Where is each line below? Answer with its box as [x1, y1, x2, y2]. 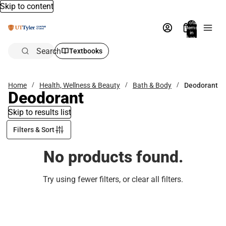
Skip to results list [8, 107, 71, 117]
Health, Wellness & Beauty [39, 81, 120, 89]
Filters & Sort [13, 126, 54, 134]
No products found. [43, 147, 183, 166]
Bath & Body [133, 81, 172, 89]
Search [36, 46, 61, 56]
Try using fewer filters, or [43, 175, 132, 184]
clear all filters [132, 175, 181, 184]
